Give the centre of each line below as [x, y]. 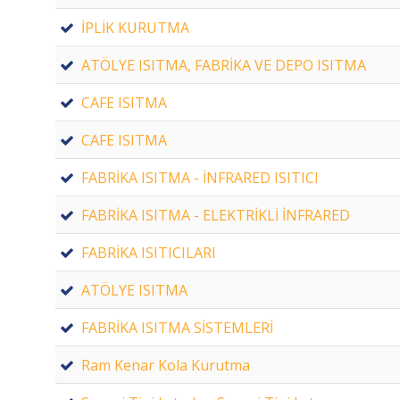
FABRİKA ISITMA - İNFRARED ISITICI [200, 177]
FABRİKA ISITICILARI [149, 252]
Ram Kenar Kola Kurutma [166, 365]
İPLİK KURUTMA [135, 27]
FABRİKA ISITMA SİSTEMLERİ [177, 327]
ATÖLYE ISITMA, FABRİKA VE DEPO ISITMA [224, 65]
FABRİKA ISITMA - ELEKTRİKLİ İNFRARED [216, 215]
